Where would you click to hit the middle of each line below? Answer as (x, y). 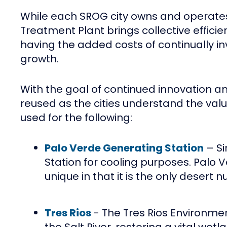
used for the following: (76, 118)
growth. (40, 59)
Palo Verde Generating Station (124, 148)
